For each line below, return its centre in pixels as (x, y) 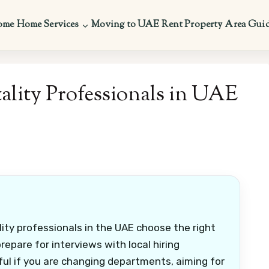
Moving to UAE (125, 25)
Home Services (48, 25)
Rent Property (192, 25)
